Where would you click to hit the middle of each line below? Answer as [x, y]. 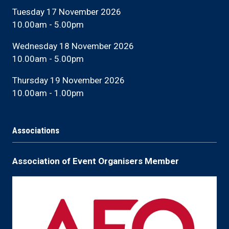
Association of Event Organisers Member [97, 161]
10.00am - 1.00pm [48, 93]
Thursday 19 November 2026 [68, 80]
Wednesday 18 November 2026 [73, 46]
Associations [36, 130]
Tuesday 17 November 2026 [68, 12]
